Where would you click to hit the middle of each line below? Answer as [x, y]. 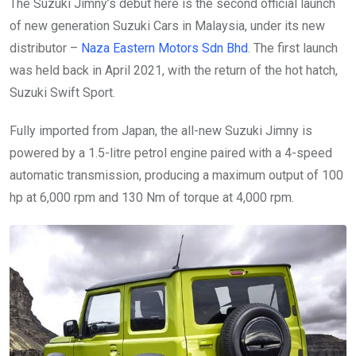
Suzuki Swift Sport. [62, 93]
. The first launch [293, 48]
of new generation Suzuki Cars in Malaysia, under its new [167, 26]
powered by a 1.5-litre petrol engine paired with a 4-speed [171, 153]
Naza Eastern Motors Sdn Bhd [164, 48]
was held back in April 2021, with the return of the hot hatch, [174, 71]
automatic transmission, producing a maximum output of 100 [176, 176]
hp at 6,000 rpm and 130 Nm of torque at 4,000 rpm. [152, 198]
